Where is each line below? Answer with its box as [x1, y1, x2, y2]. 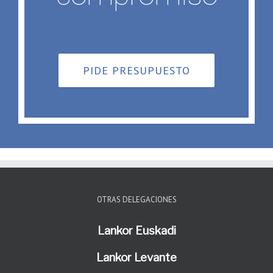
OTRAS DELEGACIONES [96, 194, 177, 205]
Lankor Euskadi [97, 224, 176, 238]
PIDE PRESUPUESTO [83, 63, 190, 78]
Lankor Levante [96, 250, 177, 265]
